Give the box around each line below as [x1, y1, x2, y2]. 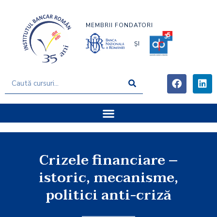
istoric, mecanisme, [39, 166, 178, 190]
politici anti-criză [46, 184, 171, 207]
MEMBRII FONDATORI [85, 21, 153, 29]
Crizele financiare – [39, 149, 178, 172]
